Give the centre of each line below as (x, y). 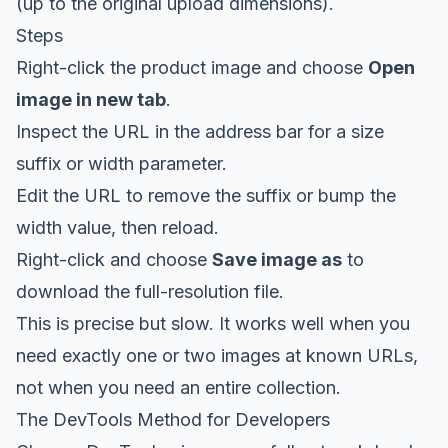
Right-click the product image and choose (192, 67)
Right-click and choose (114, 259)
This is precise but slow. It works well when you (213, 323)
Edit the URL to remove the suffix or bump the (206, 195)
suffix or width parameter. (121, 163)
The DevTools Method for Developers (173, 419)
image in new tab (91, 99)
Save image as (277, 259)
